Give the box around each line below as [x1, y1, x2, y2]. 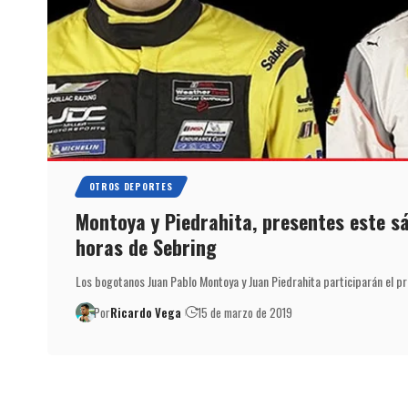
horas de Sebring [75, 232, 217, 262]
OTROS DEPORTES [88, 179, 173, 194]
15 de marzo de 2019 [198, 303, 293, 322]
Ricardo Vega [110, 303, 182, 322]
